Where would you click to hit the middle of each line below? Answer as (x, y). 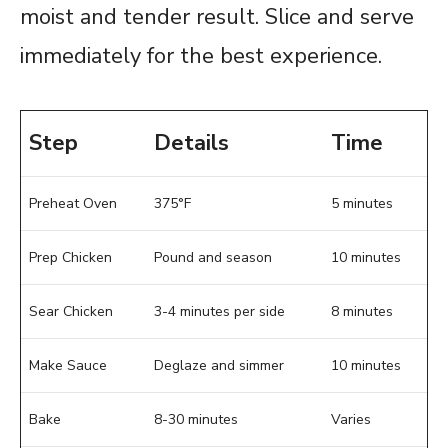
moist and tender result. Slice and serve (217, 17)
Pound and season (213, 258)
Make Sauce (68, 366)
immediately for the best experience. (201, 56)
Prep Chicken (70, 258)
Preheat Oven (73, 204)
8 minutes (362, 312)
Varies (351, 420)
